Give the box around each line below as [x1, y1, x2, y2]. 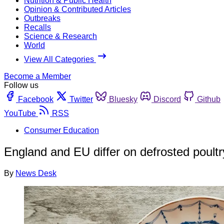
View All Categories [24, 54, 96, 63]
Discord [153, 94, 181, 103]
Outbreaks [24, 13, 60, 22]
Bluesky [109, 94, 137, 103]
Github [197, 94, 220, 103]
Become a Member [4, 71, 71, 80]
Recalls [24, 22, 51, 31]
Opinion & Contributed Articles [24, 4, 131, 13]
